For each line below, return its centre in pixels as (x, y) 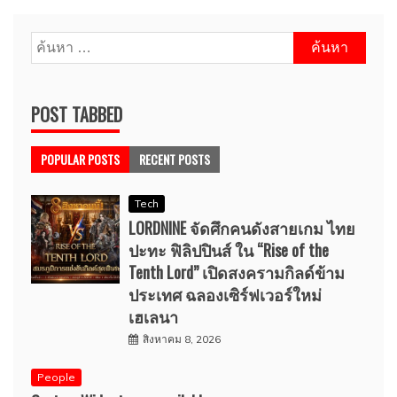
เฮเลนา (153, 317)
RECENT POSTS (175, 160)
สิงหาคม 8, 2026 (182, 339)
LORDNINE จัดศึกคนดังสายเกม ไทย (242, 228)
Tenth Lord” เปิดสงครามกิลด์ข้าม (237, 272)
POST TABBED (77, 115)
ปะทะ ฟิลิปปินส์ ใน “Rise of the (229, 250)
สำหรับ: (53, 67)
